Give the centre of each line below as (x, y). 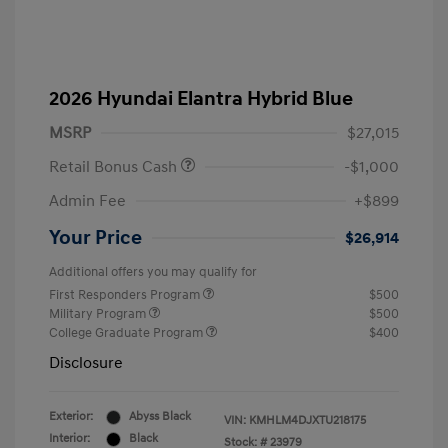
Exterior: (71, 417)
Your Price (95, 238)
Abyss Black (160, 417)
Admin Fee (87, 201)
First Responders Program (126, 295)
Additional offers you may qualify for (153, 272)
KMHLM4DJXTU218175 (307, 421)
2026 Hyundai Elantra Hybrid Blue (201, 99)
